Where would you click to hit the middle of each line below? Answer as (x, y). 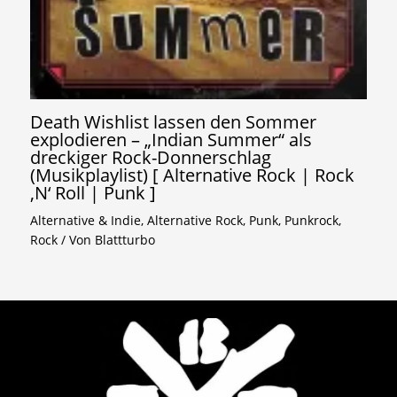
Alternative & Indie (86, 221)
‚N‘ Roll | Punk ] (93, 193)
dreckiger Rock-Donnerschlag (151, 158)
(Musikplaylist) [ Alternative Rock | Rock (193, 175)
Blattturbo (125, 240)
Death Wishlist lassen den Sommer (174, 122)
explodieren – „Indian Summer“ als (171, 140)
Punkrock (312, 221)
